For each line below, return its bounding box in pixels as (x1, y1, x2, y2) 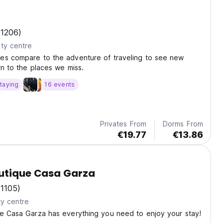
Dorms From (163, 119, 203, 128)
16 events (44, 81, 75, 89)
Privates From (100, 119, 146, 128)
